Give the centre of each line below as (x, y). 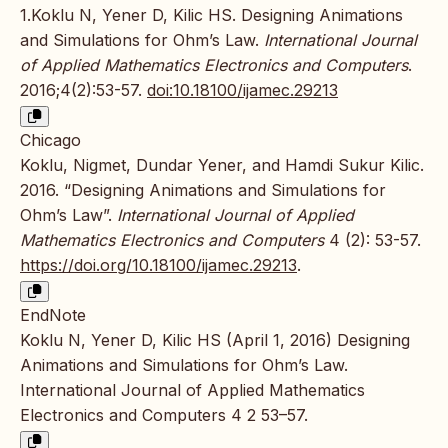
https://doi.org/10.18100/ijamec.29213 (158, 264)
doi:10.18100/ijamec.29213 (242, 89)
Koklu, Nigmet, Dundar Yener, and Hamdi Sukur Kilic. (222, 164)
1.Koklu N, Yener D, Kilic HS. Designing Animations (211, 14)
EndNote (53, 314)
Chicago (50, 139)
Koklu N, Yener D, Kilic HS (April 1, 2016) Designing (215, 339)
